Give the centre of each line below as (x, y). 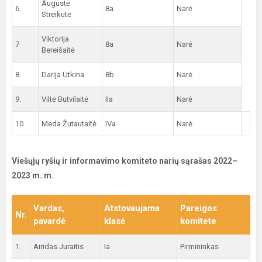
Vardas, (49, 208)
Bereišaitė (58, 50)
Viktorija (55, 39)
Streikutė (56, 14)
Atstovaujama (132, 208)
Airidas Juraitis (58, 247)
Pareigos (199, 208)
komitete (198, 221)
